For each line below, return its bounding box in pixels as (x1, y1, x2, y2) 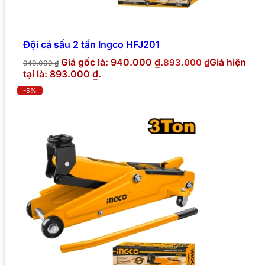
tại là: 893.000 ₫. (23, 67, 101, 80)
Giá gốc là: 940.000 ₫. (61, 56, 163, 68)
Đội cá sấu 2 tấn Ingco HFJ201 (23, 38, 160, 50)
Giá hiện (209, 56, 246, 68)
